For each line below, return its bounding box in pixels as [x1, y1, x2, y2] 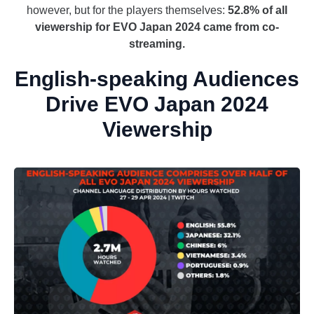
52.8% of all [228, 4, 287, 17]
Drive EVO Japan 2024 [46, 93, 268, 116]
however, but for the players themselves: [27, 4, 228, 17]
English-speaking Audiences [15, 67, 299, 91]
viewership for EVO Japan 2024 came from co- [35, 21, 279, 34]
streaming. [129, 38, 185, 50]
